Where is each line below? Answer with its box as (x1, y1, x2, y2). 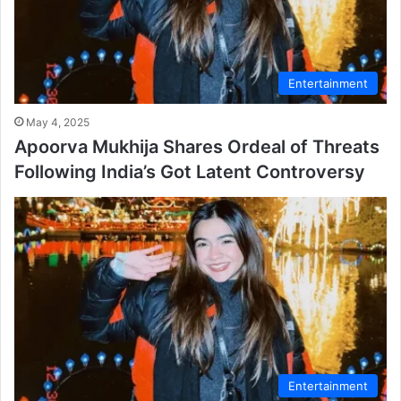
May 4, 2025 (26, 115, 90, 129)
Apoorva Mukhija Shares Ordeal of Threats (14, 135, 380, 158)
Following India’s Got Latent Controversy (14, 160, 365, 183)
